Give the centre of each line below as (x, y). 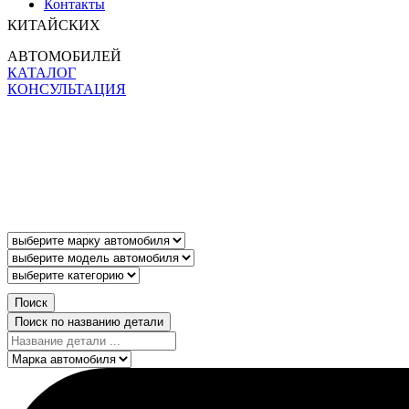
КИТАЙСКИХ (54, 25)
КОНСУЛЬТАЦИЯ (67, 89)
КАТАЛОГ (42, 73)
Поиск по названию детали (89, 322)
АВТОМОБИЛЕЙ (64, 56)
